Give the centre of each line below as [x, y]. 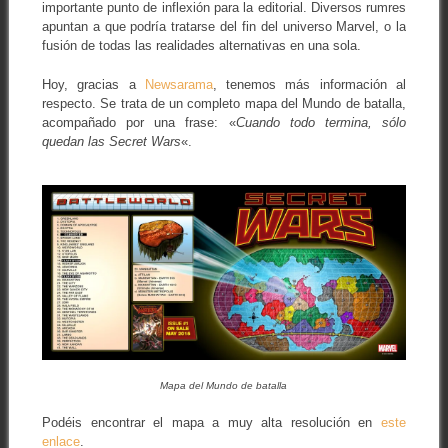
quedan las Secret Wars [111, 141]
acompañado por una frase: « [138, 122]
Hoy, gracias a [93, 84]
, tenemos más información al [309, 84]
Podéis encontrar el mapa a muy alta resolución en [211, 422]
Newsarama [178, 84]
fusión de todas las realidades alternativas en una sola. [201, 46]
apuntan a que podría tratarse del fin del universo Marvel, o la [224, 27]
